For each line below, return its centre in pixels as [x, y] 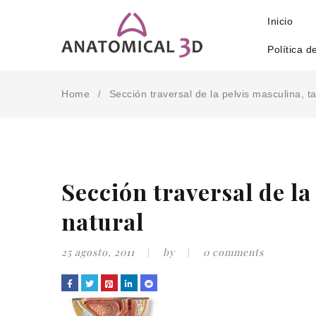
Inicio [280, 21]
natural [103, 221]
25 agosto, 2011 [98, 252]
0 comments [233, 252]
